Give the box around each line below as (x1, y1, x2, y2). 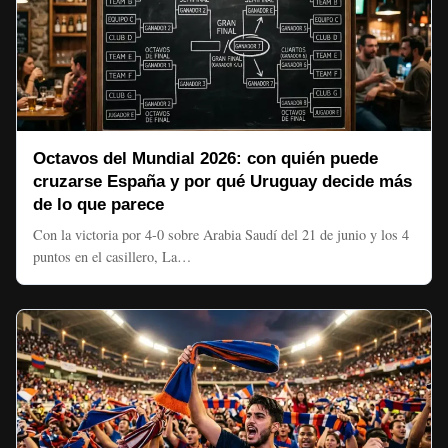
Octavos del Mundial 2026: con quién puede (33, 149, 378, 168)
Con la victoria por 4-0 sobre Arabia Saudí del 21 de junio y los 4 (33, 225, 409, 244)
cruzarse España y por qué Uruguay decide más (33, 172, 412, 191)
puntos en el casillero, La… (33, 247, 191, 266)
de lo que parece (33, 195, 164, 214)
